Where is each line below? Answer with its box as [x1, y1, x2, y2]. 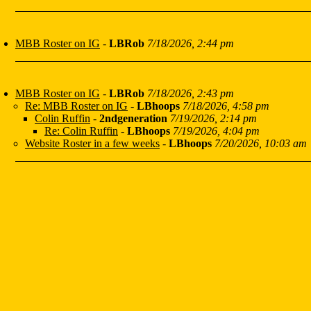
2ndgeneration [99, 112, 167, 125]
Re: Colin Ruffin [44, 125, 118, 137]
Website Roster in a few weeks [25, 137, 160, 150]
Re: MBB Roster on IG [25, 100, 128, 112]
